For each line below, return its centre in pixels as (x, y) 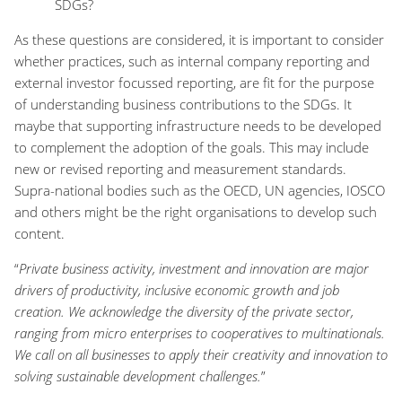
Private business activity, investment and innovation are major (194, 269)
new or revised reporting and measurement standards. (180, 169)
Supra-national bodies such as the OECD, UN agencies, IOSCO (200, 191)
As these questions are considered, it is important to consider (199, 40)
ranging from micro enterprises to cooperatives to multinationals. (200, 333)
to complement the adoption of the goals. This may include (192, 148)
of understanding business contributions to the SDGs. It (183, 105)
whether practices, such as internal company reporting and (192, 61)
